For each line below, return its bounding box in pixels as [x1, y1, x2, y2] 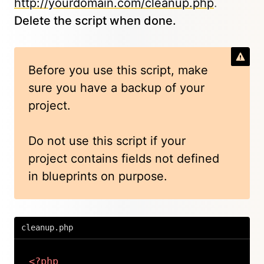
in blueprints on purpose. [28, 169, 167, 183]
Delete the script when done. [14, 14, 176, 28]
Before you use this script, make [28, 63, 208, 77]
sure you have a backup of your [28, 81, 204, 95]
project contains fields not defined [28, 151, 219, 166]
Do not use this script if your [28, 134, 186, 148]
